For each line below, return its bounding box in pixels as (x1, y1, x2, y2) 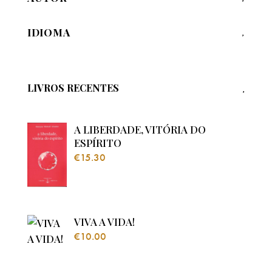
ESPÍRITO (74, 136, 121, 150)
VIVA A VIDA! (74, 215, 135, 228)
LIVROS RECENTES (27, 81, 119, 94)
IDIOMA (27, 25, 70, 39)
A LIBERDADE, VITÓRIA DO (74, 123, 206, 137)
